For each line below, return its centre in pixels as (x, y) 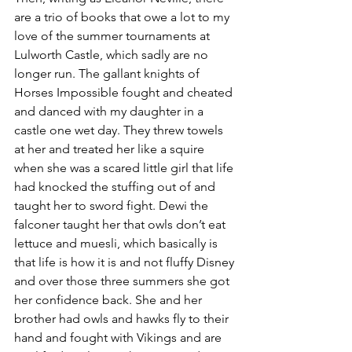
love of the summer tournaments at (114, 36)
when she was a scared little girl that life (125, 168)
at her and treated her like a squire (111, 149)
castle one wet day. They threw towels (120, 130)
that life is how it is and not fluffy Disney (126, 262)
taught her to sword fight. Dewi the (113, 205)
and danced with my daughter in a (110, 111)
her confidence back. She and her (110, 300)
